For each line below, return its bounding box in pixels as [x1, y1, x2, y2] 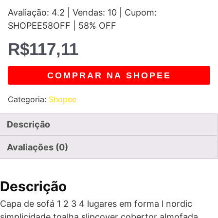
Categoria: [8, 94, 49, 104]
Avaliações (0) [7, 142, 68, 152]
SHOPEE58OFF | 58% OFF [8, 20, 116, 31]
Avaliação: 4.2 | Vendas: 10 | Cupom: [8, 7, 157, 18]
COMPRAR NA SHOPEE [47, 71, 171, 80]
